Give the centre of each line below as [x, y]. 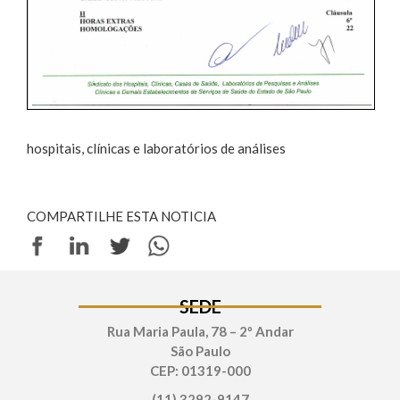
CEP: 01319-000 [200, 371]
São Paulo [200, 351]
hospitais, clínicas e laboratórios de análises [156, 149]
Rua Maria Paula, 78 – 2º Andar [200, 332]
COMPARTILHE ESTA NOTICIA [121, 217]
